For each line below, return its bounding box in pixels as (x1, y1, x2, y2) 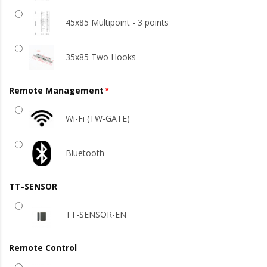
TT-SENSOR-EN (66, 209, 126, 221)
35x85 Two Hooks (66, 51, 136, 63)
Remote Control (9, 242, 77, 254)
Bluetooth (66, 147, 104, 159)
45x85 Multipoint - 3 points (66, 17, 169, 29)
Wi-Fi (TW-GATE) (66, 113, 130, 125)
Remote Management (9, 85, 104, 97)
